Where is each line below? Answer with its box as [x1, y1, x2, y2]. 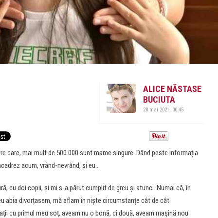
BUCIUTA [143, 94, 175, 105]
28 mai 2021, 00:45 [143, 106, 183, 113]
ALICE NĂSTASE [143, 83, 201, 94]
